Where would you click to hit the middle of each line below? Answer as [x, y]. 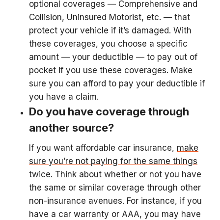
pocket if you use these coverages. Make [111, 70]
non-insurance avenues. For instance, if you [115, 201]
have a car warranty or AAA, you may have [115, 214]
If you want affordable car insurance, [103, 148]
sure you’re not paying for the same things [113, 161]
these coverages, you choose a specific [108, 44]
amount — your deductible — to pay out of [113, 57]
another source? [71, 128]
